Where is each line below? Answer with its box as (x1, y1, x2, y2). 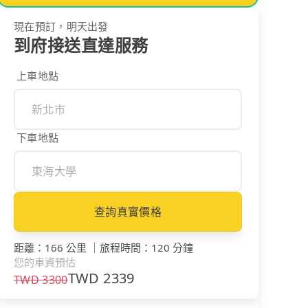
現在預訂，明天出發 (14, 19, 109, 33)
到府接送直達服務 (14, 33, 148, 56)
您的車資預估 (14, 254, 76, 269)
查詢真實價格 (94, 203, 162, 219)
